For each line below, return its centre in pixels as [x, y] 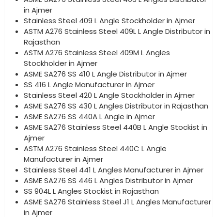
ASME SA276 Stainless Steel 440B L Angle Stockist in [116, 127]
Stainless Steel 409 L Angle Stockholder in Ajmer [109, 21]
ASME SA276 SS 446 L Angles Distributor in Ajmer [108, 181]
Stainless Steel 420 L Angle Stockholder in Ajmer [109, 95]
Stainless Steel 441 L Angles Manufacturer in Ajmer [114, 170]
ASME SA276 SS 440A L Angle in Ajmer [89, 117]
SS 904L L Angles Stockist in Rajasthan [91, 191]
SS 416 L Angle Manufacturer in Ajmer [89, 85]
